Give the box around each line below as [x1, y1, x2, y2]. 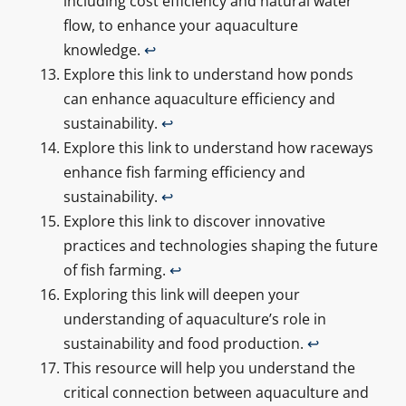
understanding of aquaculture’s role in [63, 308, 326, 329]
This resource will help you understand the [63, 357, 355, 378]
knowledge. [63, 39, 144, 60]
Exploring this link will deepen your [63, 284, 300, 304]
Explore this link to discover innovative [63, 210, 325, 231]
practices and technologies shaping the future [63, 235, 378, 256]
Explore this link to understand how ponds [63, 63, 353, 84]
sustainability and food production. [63, 333, 307, 353]
